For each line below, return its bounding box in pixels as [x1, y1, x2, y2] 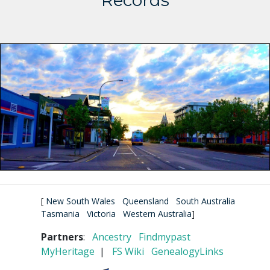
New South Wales [46, 195, 115, 207]
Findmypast [139, 230, 190, 243]
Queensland [122, 195, 169, 207]
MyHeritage [41, 244, 95, 258]
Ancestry [92, 230, 131, 243]
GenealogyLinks [151, 244, 224, 258]
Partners [41, 230, 83, 243]
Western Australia [123, 207, 192, 219]
